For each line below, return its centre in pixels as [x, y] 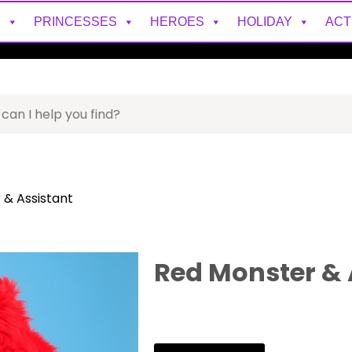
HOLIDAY [264, 22]
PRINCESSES [75, 22]
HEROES [177, 22]
